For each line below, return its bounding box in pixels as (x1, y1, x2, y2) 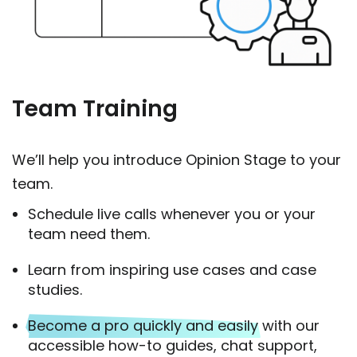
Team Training (12, 93, 178, 125)
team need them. (28, 224, 150, 245)
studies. (28, 280, 82, 300)
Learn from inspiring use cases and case (28, 260, 316, 280)
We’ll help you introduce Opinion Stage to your (12, 150, 341, 171)
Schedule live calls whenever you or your (28, 204, 316, 225)
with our (258, 316, 320, 336)
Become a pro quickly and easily (28, 316, 258, 336)
